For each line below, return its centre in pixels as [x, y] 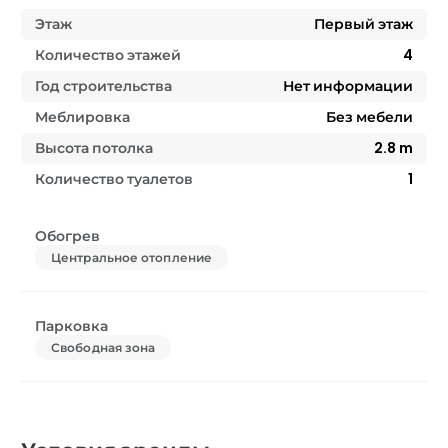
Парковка [71, 325]
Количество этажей [108, 54]
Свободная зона [103, 347]
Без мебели [369, 116]
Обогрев [67, 235]
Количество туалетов [114, 178]
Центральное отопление [132, 257]
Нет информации [348, 85]
